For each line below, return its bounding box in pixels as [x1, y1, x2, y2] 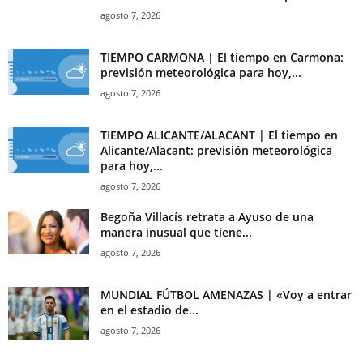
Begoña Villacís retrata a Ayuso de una [100, 208, 314, 224]
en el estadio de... [100, 301, 199, 318]
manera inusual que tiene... [100, 224, 252, 240]
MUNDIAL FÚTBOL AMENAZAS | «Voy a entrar [100, 286, 352, 302]
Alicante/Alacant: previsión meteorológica [100, 142, 332, 158]
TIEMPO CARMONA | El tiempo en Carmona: [100, 49, 344, 65]
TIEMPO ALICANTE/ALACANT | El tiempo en [100, 126, 338, 143]
